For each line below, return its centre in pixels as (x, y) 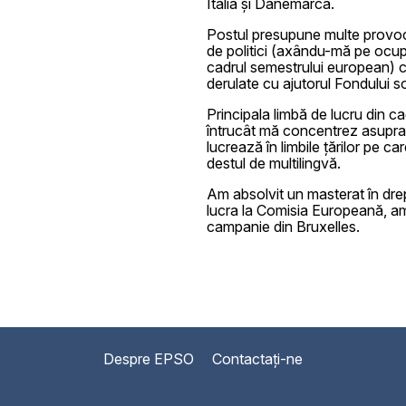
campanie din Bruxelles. (283, 226)
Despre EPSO (149, 358)
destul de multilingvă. (274, 163)
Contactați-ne (257, 358)
